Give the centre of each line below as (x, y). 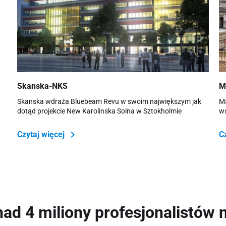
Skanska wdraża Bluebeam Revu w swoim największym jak (109, 101)
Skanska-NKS (43, 86)
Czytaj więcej (42, 134)
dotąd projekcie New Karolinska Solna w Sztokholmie (99, 111)
